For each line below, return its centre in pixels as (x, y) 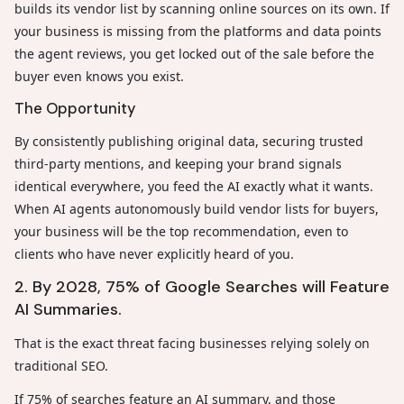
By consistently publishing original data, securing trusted (189, 141)
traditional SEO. (61, 365)
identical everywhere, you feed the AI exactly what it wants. (194, 186)
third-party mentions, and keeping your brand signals (178, 163)
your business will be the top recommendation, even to (181, 231)
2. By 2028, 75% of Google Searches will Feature (202, 286)
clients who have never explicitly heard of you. (154, 253)
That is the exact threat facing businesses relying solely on (192, 343)
